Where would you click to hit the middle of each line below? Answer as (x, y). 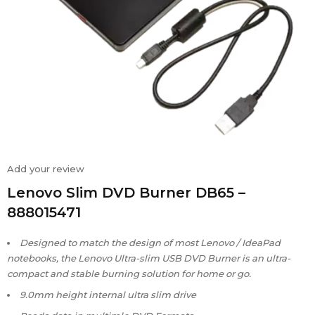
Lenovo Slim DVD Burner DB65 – (126, 193)
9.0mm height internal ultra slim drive (108, 295)
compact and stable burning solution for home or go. (129, 274)
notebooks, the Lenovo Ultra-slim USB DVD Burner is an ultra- (149, 258)
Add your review (46, 169)
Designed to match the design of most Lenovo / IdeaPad (150, 243)
